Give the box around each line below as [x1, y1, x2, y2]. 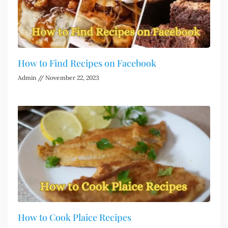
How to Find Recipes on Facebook [18, 56, 156, 69]
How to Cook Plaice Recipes [18, 211, 131, 223]
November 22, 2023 [44, 73, 99, 81]
